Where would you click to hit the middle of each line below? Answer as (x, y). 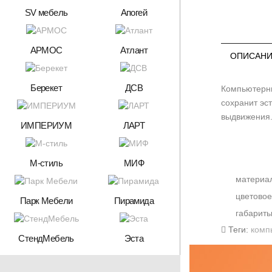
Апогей (134, 12)
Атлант (134, 50)
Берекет (46, 87)
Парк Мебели (46, 200)
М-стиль (46, 163)
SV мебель (46, 12)
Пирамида (134, 200)
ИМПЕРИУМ (46, 125)
